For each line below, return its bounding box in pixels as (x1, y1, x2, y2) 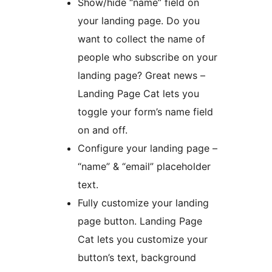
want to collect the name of (78, 32, 205, 45)
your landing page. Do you (78, 14, 200, 27)
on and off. (78, 123, 127, 136)
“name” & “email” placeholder (78, 160, 211, 172)
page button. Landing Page (78, 214, 202, 227)
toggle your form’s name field (78, 105, 213, 118)
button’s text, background (78, 251, 196, 263)
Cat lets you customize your (78, 233, 208, 245)
